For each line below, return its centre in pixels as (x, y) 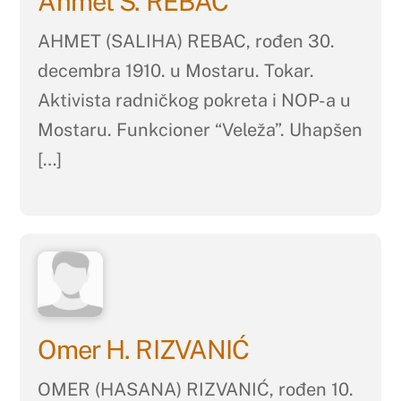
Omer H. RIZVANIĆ (144, 349)
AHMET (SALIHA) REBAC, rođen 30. (187, 42)
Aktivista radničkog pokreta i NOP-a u (195, 101)
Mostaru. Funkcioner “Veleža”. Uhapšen (200, 130)
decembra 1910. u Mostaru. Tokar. (176, 71)
